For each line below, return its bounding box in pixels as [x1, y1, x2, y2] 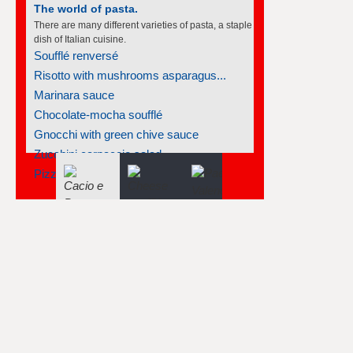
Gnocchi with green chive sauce [34, 124, 199, 138]
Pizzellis [34, 164, 76, 177]
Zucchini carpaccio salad [34, 144, 162, 158]
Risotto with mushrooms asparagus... [34, 65, 226, 79]
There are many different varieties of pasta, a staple [34, 17, 252, 28]
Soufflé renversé [34, 46, 118, 59]
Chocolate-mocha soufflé [34, 105, 162, 118]
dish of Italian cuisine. [34, 31, 126, 42]
